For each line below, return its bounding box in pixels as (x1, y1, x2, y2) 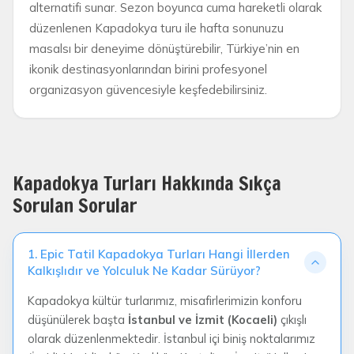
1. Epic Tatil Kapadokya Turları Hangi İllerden (28, 246, 290, 262)
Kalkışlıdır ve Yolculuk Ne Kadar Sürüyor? (28, 262, 261, 278)
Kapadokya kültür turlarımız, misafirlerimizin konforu (28, 292, 302, 308)
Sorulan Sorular (13, 191, 137, 219)
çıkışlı (277, 311, 307, 327)
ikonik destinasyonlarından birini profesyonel (29, 61, 267, 77)
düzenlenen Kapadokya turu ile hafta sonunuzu (29, 20, 284, 36)
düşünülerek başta (28, 311, 128, 327)
